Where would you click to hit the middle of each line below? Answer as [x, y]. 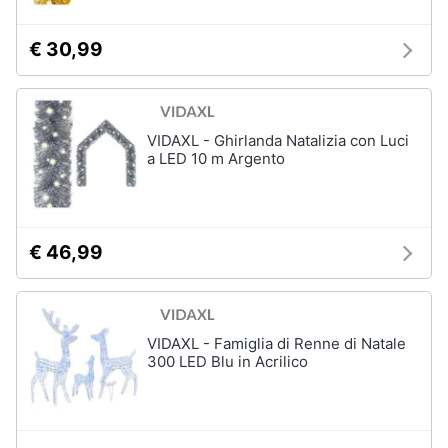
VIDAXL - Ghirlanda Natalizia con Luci [278, 140]
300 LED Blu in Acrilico [227, 361]
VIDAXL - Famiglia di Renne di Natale [276, 343]
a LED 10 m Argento [216, 158]
